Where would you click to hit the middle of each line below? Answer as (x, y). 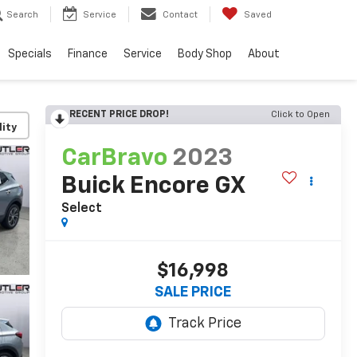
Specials (30, 55)
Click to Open (300, 115)
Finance (88, 55)
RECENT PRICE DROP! (119, 115)
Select (81, 209)
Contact (180, 15)
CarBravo (114, 159)
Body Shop (205, 55)
